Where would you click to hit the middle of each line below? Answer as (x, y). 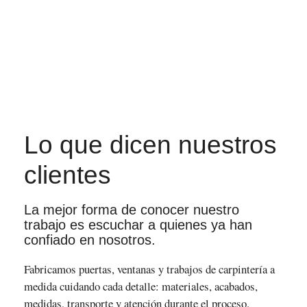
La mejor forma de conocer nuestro (131, 210)
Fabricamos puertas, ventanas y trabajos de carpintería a (149, 269)
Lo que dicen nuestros (150, 144)
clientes (67, 174)
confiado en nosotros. (89, 240)
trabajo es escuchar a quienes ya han (138, 225)
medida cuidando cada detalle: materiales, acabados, (140, 286)
